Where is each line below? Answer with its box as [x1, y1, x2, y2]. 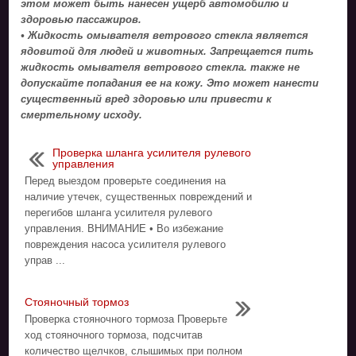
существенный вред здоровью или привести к [21, 92, 273, 105]
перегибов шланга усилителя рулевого [25, 206, 213, 219]
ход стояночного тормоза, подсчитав [25, 328, 203, 341]
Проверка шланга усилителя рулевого [52, 145, 252, 159]
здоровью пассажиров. [21, 13, 142, 25]
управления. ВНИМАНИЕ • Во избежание [25, 222, 224, 234]
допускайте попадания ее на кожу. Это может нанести [21, 76, 319, 89]
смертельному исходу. [21, 108, 143, 121]
